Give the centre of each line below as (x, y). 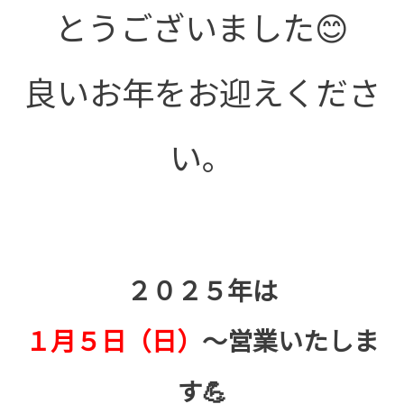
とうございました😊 (202, 27)
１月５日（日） (114, 340)
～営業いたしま (290, 340)
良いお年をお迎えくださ (202, 92)
